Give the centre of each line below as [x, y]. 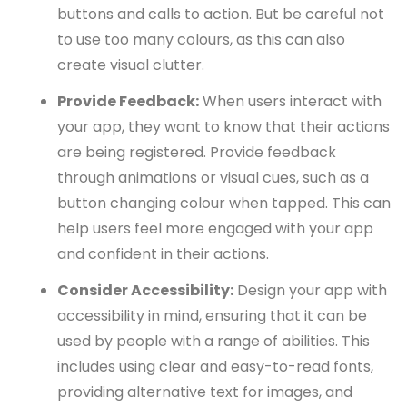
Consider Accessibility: [145, 291]
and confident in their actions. [163, 254]
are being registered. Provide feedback [197, 153]
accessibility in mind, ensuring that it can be [212, 316]
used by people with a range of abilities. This [213, 342]
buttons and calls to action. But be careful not [221, 15]
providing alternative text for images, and [205, 392]
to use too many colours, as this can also [201, 40]
